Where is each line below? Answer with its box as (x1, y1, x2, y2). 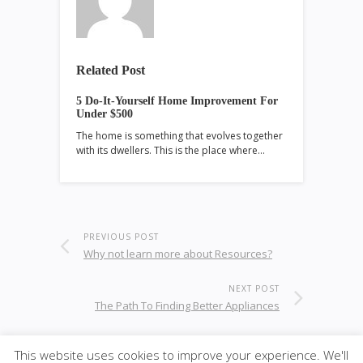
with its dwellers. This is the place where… (76, 143, 265, 157)
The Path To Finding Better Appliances (95, 297, 280, 313)
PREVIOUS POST (83, 230, 159, 242)
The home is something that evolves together (76, 128, 283, 143)
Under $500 (76, 107, 133, 120)
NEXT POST (228, 282, 280, 294)
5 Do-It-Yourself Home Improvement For (76, 94, 278, 107)
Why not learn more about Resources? (83, 246, 272, 261)
